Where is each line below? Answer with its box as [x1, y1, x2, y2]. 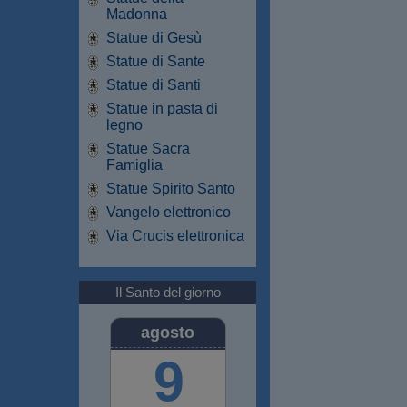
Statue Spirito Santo [106, 180, 235, 196]
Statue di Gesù [106, 29, 202, 45]
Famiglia [106, 156, 163, 173]
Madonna [106, 5, 167, 22]
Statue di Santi [106, 76, 201, 93]
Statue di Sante [106, 53, 205, 69]
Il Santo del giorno [114, 283, 221, 300]
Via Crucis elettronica [106, 227, 244, 243]
